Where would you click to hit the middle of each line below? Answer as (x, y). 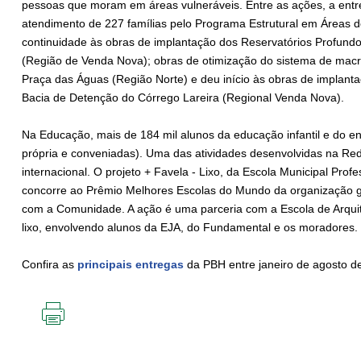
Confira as (50, 265)
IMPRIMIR (77, 332)
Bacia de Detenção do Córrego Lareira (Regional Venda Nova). (185, 98)
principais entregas (131, 265)
